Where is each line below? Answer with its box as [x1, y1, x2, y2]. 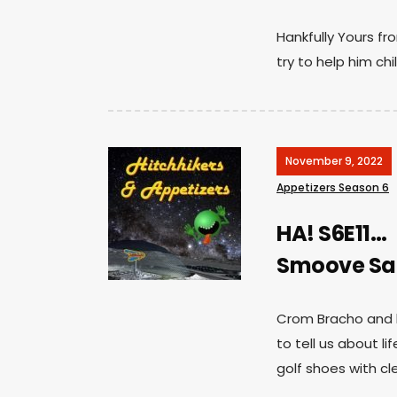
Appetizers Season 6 [276, 179, 389, 195]
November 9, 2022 [285, 152, 383, 168]
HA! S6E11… [276, 218, 386, 248]
